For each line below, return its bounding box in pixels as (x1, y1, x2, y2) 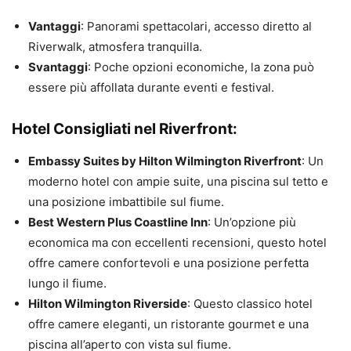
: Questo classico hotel (187, 296, 313, 312)
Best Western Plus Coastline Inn (28, 215, 208, 230)
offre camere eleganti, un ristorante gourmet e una (28, 317, 309, 332)
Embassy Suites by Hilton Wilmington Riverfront (28, 154, 302, 169)
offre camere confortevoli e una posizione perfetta (28, 255, 309, 271)
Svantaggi (28, 60, 88, 75)
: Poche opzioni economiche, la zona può (88, 60, 314, 75)
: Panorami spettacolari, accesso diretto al (81, 19, 312, 34)
